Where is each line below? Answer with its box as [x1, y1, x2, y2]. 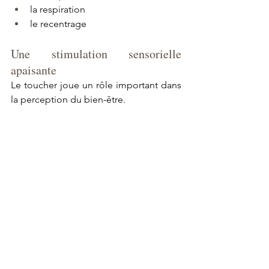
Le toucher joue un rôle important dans [11, 79, 181, 91]
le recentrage [30, 17, 86, 29]
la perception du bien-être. [11, 93, 125, 105]
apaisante [11, 61, 56, 78]
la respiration [30, 3, 85, 15]
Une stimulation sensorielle [11, 45, 181, 62]
